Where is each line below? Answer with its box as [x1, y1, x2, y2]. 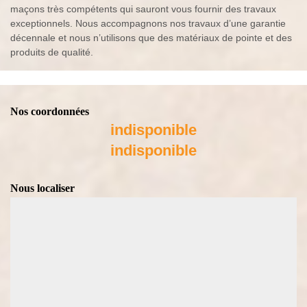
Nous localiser [10, 182, 75, 195]
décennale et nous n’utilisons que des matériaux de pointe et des [10, 32, 292, 44]
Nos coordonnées [10, 106, 89, 118]
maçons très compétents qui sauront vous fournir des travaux [10, 3, 276, 15]
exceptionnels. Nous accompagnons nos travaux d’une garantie [10, 18, 286, 29]
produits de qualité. [10, 47, 93, 58]
